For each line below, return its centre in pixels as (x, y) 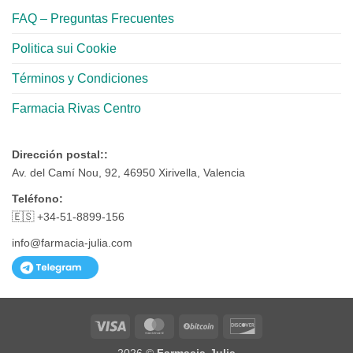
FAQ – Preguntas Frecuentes (93, 18)
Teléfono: (37, 198)
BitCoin (231, 324)
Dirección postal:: (60, 154)
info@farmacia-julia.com (72, 242)
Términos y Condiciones (80, 78)
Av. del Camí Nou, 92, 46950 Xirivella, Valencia (128, 172)
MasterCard (199, 324)
